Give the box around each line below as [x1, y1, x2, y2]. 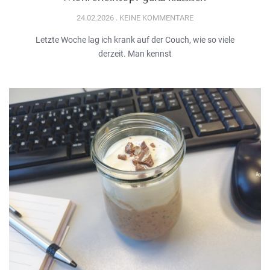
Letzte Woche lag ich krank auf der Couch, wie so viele [36, 35, 234, 45]
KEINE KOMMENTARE [118, 13, 193, 23]
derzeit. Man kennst [98, 49, 172, 59]
